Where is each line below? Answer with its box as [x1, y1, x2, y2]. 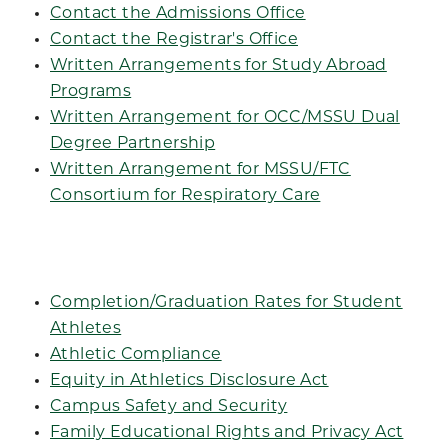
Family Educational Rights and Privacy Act [50, 425, 404, 441]
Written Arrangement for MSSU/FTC [50, 162, 351, 178]
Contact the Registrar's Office [50, 32, 298, 48]
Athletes [50, 321, 122, 337]
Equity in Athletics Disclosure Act [50, 373, 329, 389]
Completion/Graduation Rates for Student [50, 295, 403, 311]
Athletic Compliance [50, 347, 222, 363]
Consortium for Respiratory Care [50, 188, 321, 204]
